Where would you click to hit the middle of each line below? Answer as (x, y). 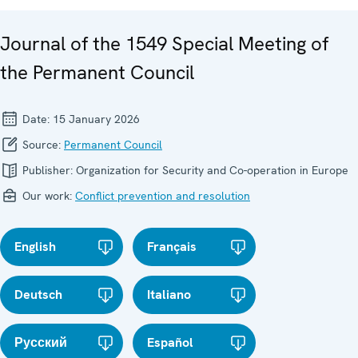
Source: (42, 144)
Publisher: (48, 170)
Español (171, 342)
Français (172, 246)
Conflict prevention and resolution (163, 195)
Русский (41, 342)
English (35, 246)
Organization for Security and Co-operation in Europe (212, 170)
